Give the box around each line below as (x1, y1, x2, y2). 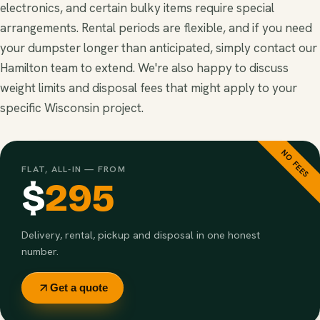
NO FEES (279, 147, 311, 180)
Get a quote (50, 281, 108, 294)
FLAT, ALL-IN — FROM (21, 162, 126, 175)
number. (21, 244, 59, 258)
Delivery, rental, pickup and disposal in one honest (21, 227, 260, 241)
